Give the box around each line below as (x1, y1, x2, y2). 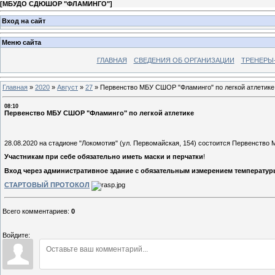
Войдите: (2, 231, 30, 239)
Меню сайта (2, 39, 41, 47)
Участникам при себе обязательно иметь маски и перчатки (4, 153, 203, 161)
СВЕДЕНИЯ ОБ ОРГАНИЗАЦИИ (133, 56, 234, 64)
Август (57, 83, 78, 91)
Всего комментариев (2, 207, 68, 215)
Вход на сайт (2, 17, 45, 25)
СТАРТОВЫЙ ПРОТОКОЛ (4, 180, 90, 188)
